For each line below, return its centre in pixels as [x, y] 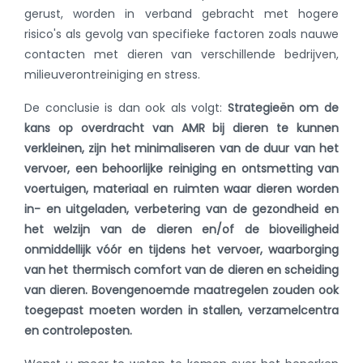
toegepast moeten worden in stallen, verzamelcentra [181, 311]
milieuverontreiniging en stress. [112, 75]
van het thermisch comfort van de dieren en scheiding [181, 270]
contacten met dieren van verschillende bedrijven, [181, 55]
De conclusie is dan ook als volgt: [126, 108]
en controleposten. [78, 331]
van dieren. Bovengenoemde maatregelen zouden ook [181, 290]
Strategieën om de [283, 108]
